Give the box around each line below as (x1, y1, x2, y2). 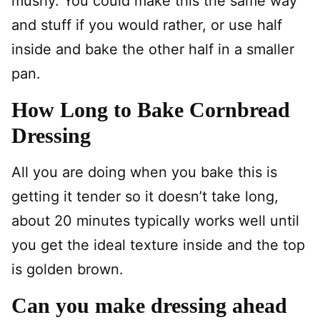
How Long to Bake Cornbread (11, 97, 290, 121)
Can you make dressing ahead (11, 293, 287, 317)
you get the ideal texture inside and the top (11, 236, 305, 254)
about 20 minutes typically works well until (11, 211, 299, 229)
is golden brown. (11, 260, 124, 278)
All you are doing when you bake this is (11, 163, 277, 181)
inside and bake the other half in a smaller (11, 40, 294, 58)
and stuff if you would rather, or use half (11, 16, 282, 34)
